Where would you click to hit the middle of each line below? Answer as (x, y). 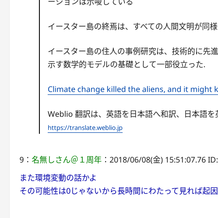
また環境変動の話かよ (58, 178)
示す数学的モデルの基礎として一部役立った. (127, 64)
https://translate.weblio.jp (85, 127)
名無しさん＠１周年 (67, 160)
